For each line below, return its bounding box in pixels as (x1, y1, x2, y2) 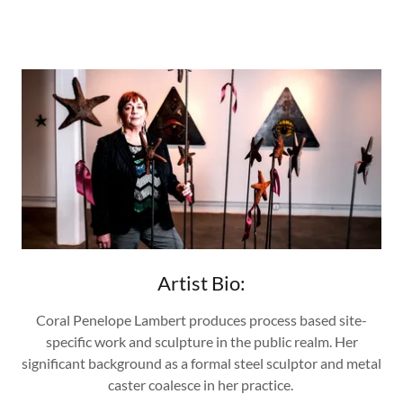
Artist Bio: (157, 271, 246, 296)
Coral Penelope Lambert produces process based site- (36, 311, 367, 329)
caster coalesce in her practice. (107, 376, 296, 394)
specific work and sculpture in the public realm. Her (45, 333, 358, 351)
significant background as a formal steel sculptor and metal (22, 354, 381, 372)
